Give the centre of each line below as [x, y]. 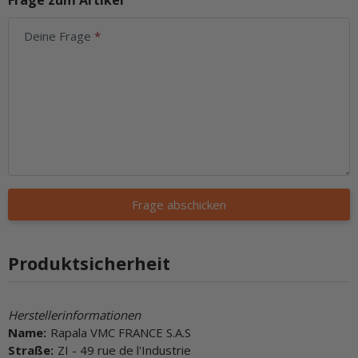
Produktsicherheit [89, 263]
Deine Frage [59, 36]
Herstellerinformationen [74, 315]
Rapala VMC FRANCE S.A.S [121, 333]
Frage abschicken [179, 205]
